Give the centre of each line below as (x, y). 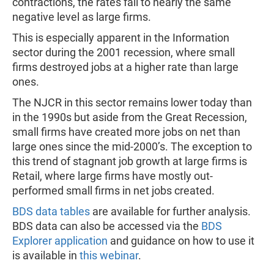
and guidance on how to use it (181, 240)
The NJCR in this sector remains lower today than (132, 102)
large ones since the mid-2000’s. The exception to (132, 146)
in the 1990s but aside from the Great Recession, (130, 117)
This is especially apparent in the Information (121, 37)
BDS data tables (51, 211)
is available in (46, 255)
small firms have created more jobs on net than (126, 131)
